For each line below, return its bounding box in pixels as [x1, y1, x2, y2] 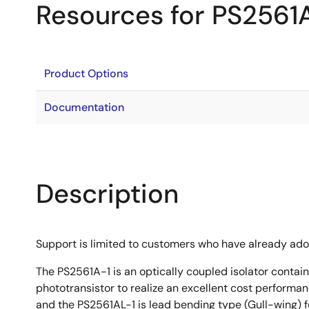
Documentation [44, 100, 124, 114]
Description [36, 177, 179, 211]
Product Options [44, 66, 128, 81]
